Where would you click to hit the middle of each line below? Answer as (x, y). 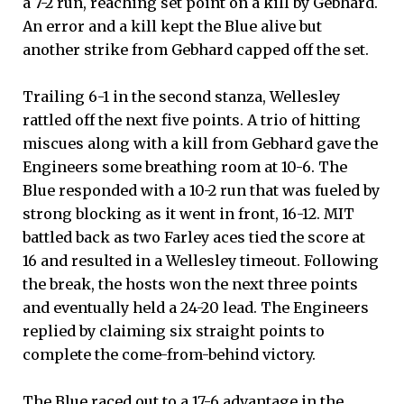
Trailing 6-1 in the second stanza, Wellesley (181, 97)
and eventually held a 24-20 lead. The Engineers (196, 308)
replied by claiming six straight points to (174, 331)
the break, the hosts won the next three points (190, 285)
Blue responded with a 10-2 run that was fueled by (201, 191)
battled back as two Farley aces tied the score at (194, 238)
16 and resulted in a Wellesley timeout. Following (201, 261)
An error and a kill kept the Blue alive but (172, 27)
